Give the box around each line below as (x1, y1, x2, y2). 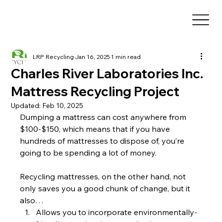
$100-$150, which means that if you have (20, 124, 172, 134)
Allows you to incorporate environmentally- (36, 207, 198, 217)
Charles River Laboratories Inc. (11, 65, 204, 82)
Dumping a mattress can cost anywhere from (20, 112, 189, 122)
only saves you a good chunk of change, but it (20, 183, 193, 193)
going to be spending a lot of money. (20, 148, 157, 158)
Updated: (11, 101, 43, 110)
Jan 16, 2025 (75, 53, 111, 60)
